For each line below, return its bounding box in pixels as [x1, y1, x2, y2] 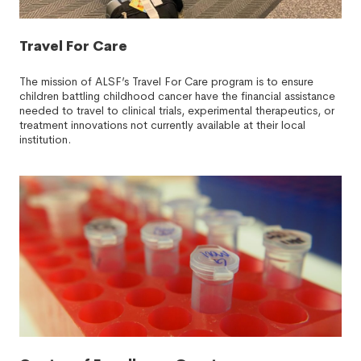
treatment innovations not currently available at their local [19, 118, 305, 132]
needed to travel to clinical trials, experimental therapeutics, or [19, 103, 334, 118]
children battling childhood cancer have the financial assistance [19, 89, 335, 103]
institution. [19, 132, 71, 147]
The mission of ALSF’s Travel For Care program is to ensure [19, 74, 313, 89]
